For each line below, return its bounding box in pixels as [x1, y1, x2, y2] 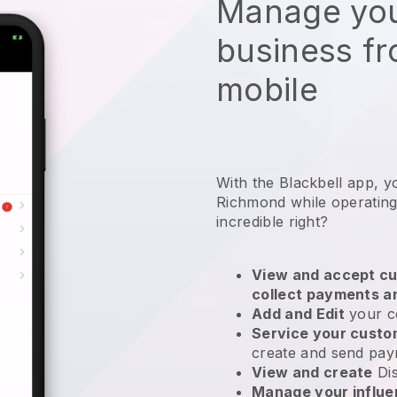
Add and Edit [252, 304, 345, 323]
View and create [252, 362, 373, 381]
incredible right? [216, 212, 333, 230]
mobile [216, 69, 318, 109]
